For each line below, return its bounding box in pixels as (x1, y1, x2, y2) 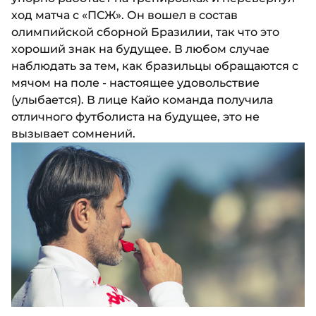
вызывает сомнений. (11, 127, 135, 141)
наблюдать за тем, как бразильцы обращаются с (11, 59, 298, 73)
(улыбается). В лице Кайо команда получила (11, 93, 273, 107)
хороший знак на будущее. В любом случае (11, 42, 269, 56)
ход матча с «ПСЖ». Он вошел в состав (11, 8, 238, 23)
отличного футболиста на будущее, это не (11, 110, 260, 124)
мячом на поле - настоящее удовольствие (11, 76, 260, 90)
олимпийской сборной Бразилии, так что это (11, 25, 279, 39)
